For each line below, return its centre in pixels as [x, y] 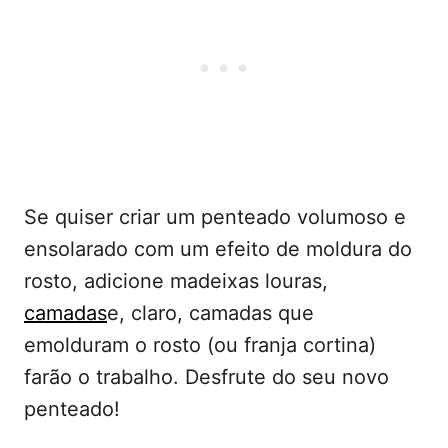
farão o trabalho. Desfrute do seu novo [206, 377]
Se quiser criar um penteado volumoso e [215, 217]
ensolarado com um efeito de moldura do [218, 249]
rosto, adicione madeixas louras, [176, 281]
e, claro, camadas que [210, 313]
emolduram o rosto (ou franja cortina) [200, 345]
